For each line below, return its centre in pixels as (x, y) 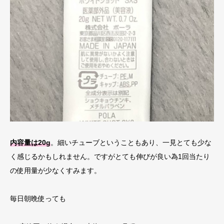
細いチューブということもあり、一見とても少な (134, 143)
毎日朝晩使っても (38, 199)
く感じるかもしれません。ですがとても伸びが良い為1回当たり (110, 157)
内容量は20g (30, 143)
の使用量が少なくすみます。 (55, 171)
